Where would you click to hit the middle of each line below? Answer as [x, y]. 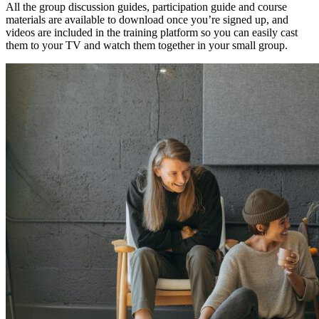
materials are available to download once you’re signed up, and [147, 19]
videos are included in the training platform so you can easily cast [152, 32]
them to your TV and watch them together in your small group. [147, 45]
